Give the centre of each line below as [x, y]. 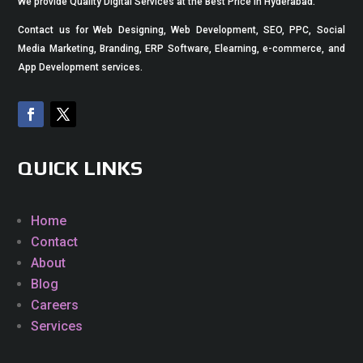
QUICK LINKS [81, 168]
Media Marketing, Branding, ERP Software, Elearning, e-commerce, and [181, 48]
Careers [55, 305]
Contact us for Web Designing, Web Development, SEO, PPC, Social [181, 30]
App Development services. [81, 67]
